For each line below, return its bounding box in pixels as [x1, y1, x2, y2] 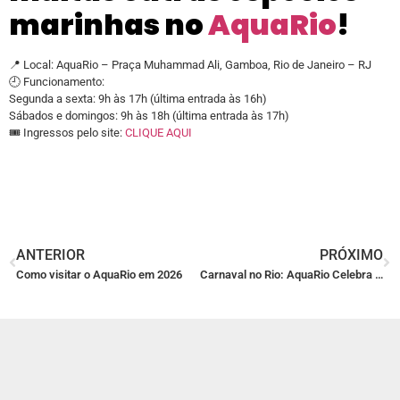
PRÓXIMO [320, 246, 383, 263]
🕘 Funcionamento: [9, 75, 104, 89]
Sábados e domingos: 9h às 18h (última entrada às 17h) [9, 109, 289, 123]
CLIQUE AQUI [125, 126, 192, 140]
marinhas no [9, 4, 208, 46]
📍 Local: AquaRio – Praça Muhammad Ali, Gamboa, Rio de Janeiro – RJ [9, 58, 371, 72]
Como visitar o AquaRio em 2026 [16, 267, 182, 281]
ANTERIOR [16, 246, 85, 263]
